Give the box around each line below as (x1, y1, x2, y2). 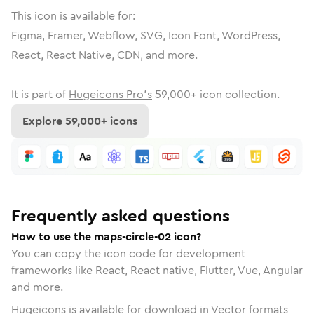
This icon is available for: (11, 8, 135, 24)
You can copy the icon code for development (11, 245, 245, 261)
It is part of (11, 86, 66, 102)
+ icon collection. (191, 86, 280, 102)
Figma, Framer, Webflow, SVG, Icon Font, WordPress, (11, 27, 280, 43)
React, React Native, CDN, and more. (11, 47, 198, 63)
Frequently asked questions (11, 203, 230, 228)
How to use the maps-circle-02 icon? (11, 228, 201, 245)
